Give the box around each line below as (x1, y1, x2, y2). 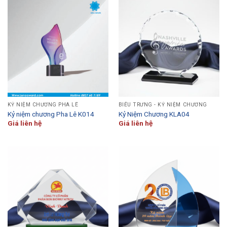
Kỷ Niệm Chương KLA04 (118, 109, 190, 118)
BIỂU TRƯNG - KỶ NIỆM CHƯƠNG (118, 102, 207, 108)
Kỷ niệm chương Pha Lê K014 (7, 109, 94, 118)
